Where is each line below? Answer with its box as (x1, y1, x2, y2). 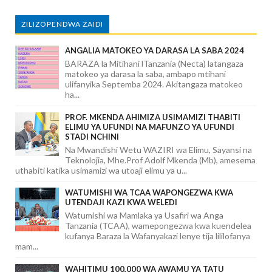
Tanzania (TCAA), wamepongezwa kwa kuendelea (65, 220, 251, 231)
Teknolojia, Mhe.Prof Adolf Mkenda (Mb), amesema (65, 154, 256, 165)
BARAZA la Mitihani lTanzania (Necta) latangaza (65, 58, 243, 69)
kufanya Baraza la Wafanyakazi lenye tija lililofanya (65, 231, 250, 242)
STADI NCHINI (65, 131, 119, 141)
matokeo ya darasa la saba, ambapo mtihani (65, 69, 226, 80)
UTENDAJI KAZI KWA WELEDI (65, 197, 177, 208)
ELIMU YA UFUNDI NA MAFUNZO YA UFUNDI (65, 121, 234, 132)
